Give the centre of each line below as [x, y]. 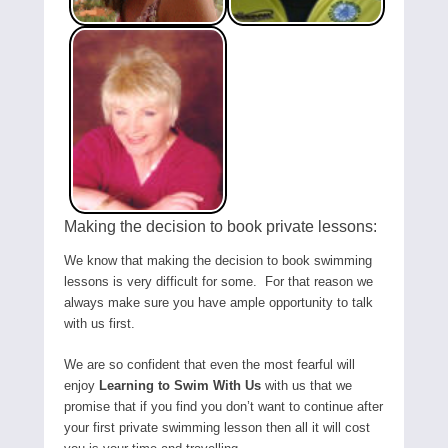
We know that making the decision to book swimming [218, 260]
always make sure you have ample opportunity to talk [218, 302]
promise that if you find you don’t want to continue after [223, 406]
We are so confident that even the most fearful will [209, 364]
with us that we [306, 385]
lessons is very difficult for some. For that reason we [218, 281]
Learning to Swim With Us [180, 385]
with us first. [99, 323]
